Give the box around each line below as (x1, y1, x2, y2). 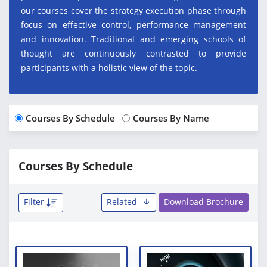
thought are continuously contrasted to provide (21, 48, 246, 59)
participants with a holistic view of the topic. (21, 62, 197, 73)
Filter (24, 196, 46, 207)
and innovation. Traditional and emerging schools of (21, 33, 246, 45)
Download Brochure (164, 196, 243, 207)
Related (106, 196, 139, 207)
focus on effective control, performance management (21, 19, 246, 30)
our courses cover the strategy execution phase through (21, 5, 246, 16)
